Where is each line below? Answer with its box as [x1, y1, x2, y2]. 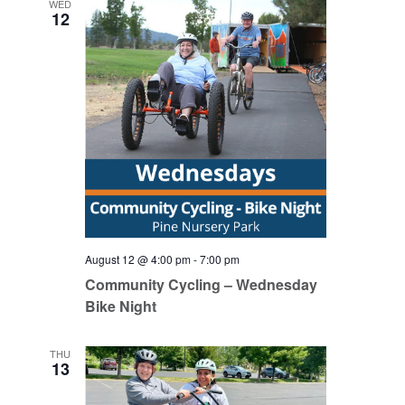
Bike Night [84, 296, 160, 316]
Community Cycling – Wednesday [84, 274, 317, 295]
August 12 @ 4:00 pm [84, 251, 191, 267]
